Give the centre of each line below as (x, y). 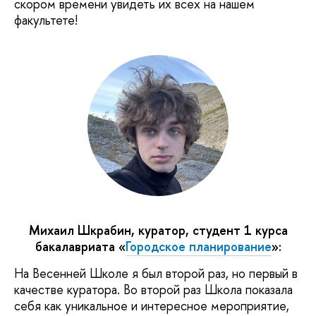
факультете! (46, 20)
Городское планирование (198, 247)
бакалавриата (77, 247)
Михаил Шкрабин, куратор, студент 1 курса (158, 231)
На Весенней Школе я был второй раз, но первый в (156, 273)
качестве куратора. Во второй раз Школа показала (153, 289)
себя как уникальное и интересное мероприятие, (152, 305)
